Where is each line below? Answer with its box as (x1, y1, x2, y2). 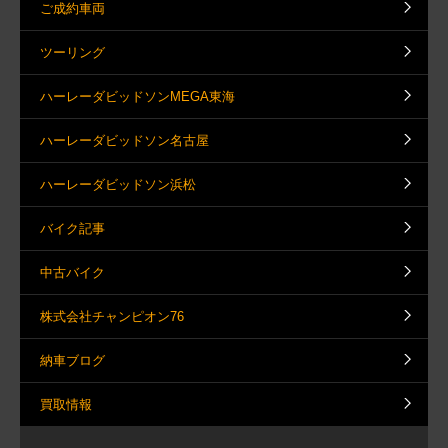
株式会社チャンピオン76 (40, 308, 184, 324)
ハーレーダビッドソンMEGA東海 (40, 88, 235, 104)
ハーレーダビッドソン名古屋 (40, 132, 209, 148)
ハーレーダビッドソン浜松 (40, 176, 196, 192)
